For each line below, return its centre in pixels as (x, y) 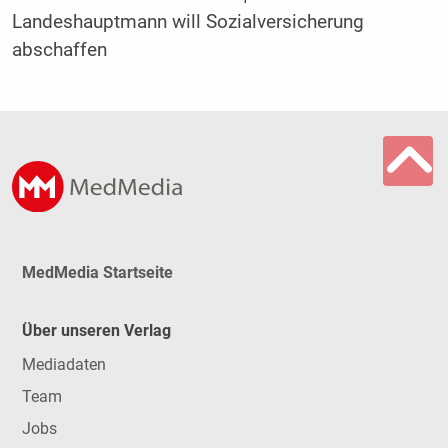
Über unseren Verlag (96, 330)
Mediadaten (63, 365)
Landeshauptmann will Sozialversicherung (187, 21)
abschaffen (59, 49)
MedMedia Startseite (97, 272)
